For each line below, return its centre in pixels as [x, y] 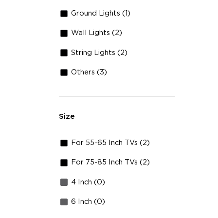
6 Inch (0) [88, 202]
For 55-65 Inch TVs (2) [111, 143]
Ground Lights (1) [101, 13]
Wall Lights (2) [97, 33]
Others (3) [89, 73]
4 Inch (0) [88, 182]
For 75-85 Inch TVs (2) [111, 163]
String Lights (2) [100, 53]
